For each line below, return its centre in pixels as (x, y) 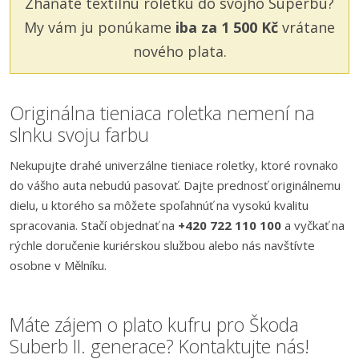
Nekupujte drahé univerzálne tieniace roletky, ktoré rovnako (174, 165)
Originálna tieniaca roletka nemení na (162, 113)
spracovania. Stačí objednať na (94, 225)
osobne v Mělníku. (58, 265)
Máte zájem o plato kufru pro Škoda (154, 325)
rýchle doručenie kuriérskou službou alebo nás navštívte (162, 245)
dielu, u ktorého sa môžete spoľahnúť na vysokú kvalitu (159, 205)
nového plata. (179, 51)
